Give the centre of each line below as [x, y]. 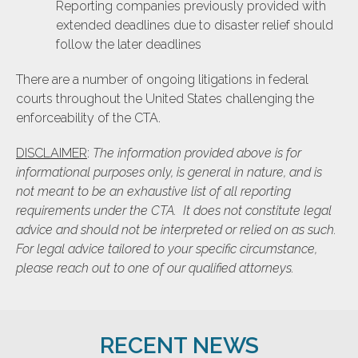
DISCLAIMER [52, 153]
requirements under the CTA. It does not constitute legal [174, 210]
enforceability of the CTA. [88, 117]
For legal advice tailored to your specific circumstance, [167, 249]
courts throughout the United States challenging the [165, 98]
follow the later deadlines [129, 44]
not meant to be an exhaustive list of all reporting [153, 191]
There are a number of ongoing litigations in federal [162, 79]
